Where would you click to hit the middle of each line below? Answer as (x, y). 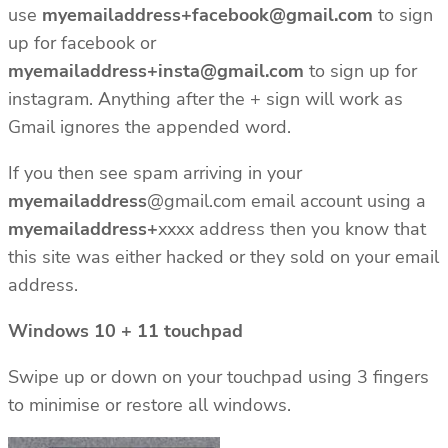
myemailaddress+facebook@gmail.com (207, 14)
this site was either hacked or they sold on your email (223, 256)
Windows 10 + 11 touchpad (125, 330)
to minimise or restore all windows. (149, 404)
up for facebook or (82, 42)
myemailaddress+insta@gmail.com (156, 70)
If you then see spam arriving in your (155, 172)
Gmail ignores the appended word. (149, 126)
